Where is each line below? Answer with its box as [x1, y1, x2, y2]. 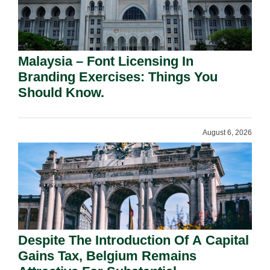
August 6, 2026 [202, 128, 252, 137]
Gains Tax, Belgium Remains [18, 248, 196, 263]
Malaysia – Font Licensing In [18, 54, 193, 69]
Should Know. [18, 85, 104, 100]
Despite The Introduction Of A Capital [18, 233, 249, 248]
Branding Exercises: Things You [18, 69, 218, 84]
